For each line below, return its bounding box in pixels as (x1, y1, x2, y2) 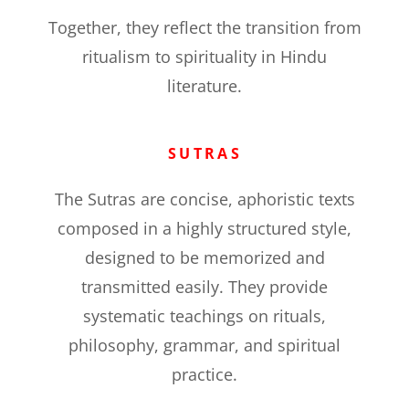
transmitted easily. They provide (81, 276, 328, 299)
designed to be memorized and (84, 246, 325, 269)
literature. (167, 75, 242, 98)
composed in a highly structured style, (58, 217, 351, 240)
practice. (172, 363, 237, 386)
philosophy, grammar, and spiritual (68, 334, 341, 357)
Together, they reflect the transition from (47, 16, 362, 39)
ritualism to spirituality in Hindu (82, 46, 327, 68)
